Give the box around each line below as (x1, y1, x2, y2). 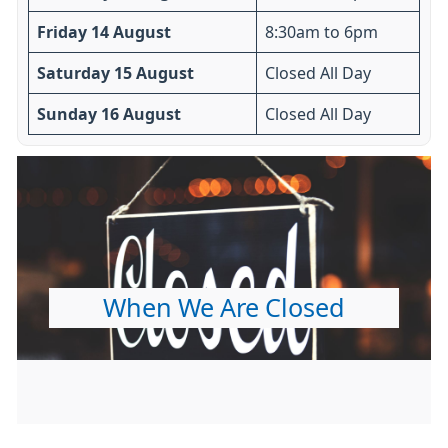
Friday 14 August (37, 24, 171, 41)
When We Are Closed (103, 295, 345, 322)
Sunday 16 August (37, 106, 181, 123)
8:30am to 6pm (265, 24, 378, 41)
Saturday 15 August (37, 65, 194, 82)
